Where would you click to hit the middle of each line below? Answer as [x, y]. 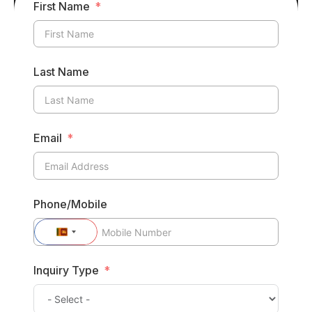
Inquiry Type [66, 271]
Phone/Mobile [70, 204]
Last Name [61, 72]
